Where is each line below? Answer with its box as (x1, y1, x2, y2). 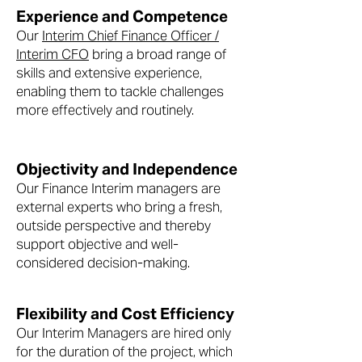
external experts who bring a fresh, (16, 198, 222, 216)
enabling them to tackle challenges (16, 82, 224, 100)
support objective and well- (16, 235, 179, 253)
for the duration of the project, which (16, 343, 233, 360)
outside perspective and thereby (16, 217, 211, 234)
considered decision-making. (16, 254, 190, 271)
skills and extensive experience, (16, 64, 202, 82)
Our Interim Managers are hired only (16, 324, 231, 342)
